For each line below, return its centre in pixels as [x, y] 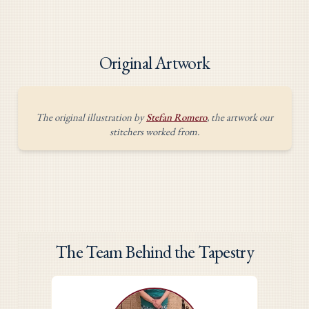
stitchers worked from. [154, 131]
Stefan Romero [177, 117]
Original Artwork [154, 62]
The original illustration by [90, 117]
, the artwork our [240, 117]
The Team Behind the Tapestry [154, 252]
